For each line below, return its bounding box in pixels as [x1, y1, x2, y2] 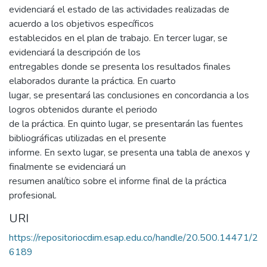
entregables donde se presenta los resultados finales [9, 60, 231, 73]
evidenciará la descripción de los [9, 45, 141, 59]
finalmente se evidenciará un [9, 160, 126, 173]
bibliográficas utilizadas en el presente [9, 131, 166, 145]
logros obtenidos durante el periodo [9, 103, 157, 116]
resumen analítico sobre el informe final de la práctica [9, 174, 226, 188]
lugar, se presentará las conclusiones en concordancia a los [9, 88, 249, 102]
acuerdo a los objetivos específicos [9, 17, 154, 30]
